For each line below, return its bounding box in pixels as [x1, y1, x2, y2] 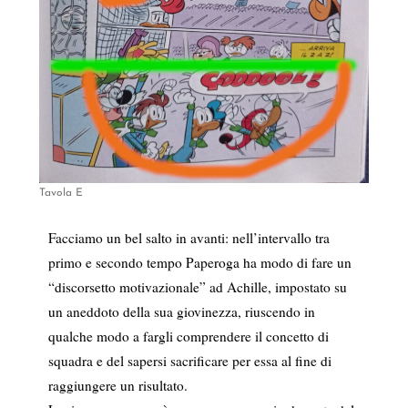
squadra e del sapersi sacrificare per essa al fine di [47, 352, 331, 371]
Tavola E [38, 188, 83, 199]
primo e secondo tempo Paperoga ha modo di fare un [47, 253, 352, 272]
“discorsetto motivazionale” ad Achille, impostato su [47, 278, 347, 297]
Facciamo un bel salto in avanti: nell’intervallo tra [47, 229, 330, 248]
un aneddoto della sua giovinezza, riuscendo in [47, 302, 315, 321]
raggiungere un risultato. [47, 376, 188, 395]
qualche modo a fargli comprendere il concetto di [47, 327, 329, 346]
